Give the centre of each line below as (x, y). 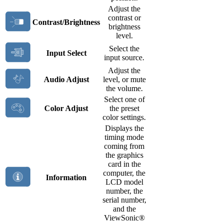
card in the (124, 164)
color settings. (124, 117)
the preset (124, 108)
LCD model (124, 182)
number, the (124, 191)
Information (66, 177)
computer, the (124, 173)
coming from (124, 146)
